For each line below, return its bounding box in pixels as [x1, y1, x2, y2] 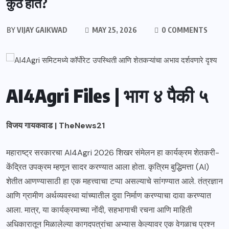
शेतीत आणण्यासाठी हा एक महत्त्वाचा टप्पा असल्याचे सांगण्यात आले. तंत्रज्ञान [6, 176, 223, 187]
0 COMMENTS [159, 26, 208, 34]
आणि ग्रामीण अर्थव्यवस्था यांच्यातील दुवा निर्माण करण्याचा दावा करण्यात [6, 190, 211, 201]
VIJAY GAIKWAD [15, 26, 67, 34]
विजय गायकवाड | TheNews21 [6, 120, 105, 131]
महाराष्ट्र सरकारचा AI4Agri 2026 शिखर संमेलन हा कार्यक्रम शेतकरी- [6, 147, 219, 158]
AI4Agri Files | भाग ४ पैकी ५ [6, 84, 209, 107]
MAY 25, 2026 [90, 26, 137, 34]
